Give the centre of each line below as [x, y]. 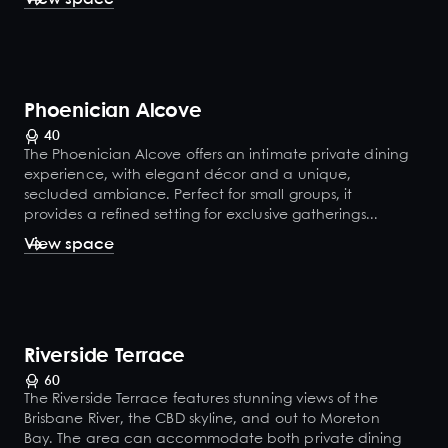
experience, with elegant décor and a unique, [188, 174]
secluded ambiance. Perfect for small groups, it [188, 194]
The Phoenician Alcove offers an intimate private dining [216, 154]
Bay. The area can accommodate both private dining [213, 438]
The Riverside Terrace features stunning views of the [201, 398]
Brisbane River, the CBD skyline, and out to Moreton [202, 418]
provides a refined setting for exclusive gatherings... [201, 214]
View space [69, 244]
